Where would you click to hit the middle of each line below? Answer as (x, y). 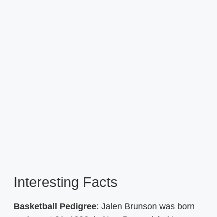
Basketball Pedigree (55, 206)
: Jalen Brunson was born (146, 206)
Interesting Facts (68, 182)
